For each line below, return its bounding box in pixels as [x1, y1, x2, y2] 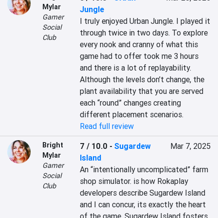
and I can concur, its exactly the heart [80, 200, 206, 209]
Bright [42, 141, 63, 149]
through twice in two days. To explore [80, 28, 208, 37]
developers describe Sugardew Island [80, 188, 206, 198]
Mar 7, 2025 [170, 141, 211, 151]
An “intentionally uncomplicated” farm [80, 164, 209, 174]
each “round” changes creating [80, 98, 182, 108]
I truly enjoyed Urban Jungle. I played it [80, 16, 211, 26]
